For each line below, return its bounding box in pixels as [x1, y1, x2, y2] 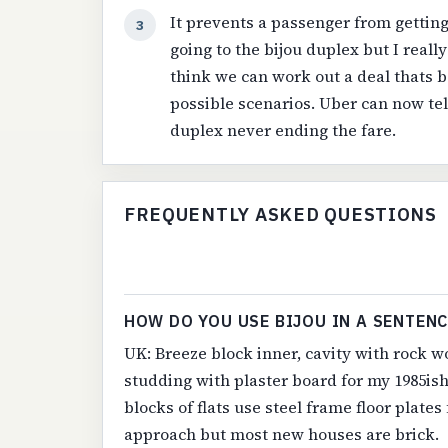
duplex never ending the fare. [170, 119, 397, 142]
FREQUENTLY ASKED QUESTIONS [123, 202, 437, 227]
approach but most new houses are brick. [123, 423, 439, 446]
